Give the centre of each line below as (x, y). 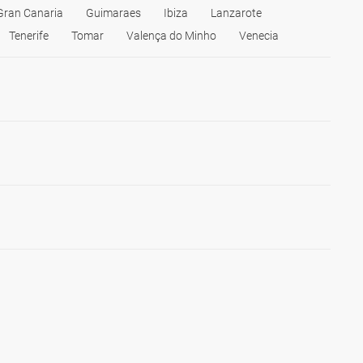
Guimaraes (113, 13)
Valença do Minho (171, 36)
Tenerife (29, 36)
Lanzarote (236, 13)
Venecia (259, 36)
